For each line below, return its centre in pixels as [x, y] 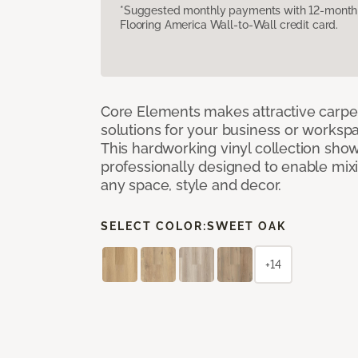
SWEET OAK [247, 226]
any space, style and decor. [191, 185]
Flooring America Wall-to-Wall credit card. [229, 24]
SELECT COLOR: [154, 226]
